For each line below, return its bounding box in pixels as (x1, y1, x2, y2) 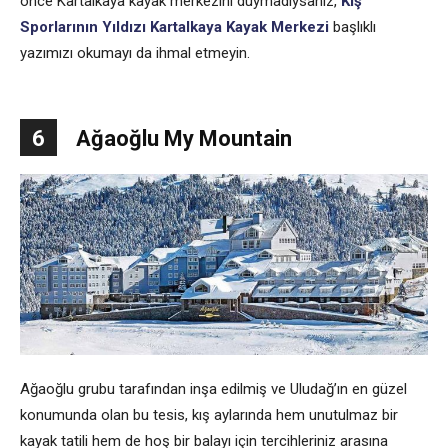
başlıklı (329, 17, 376, 36)
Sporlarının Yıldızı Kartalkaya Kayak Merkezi (20, 17, 329, 36)
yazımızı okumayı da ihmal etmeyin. (20, 43, 250, 62)
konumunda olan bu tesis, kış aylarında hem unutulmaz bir (20, 405, 398, 424)
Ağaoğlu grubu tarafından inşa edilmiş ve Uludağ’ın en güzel (20, 379, 407, 398)
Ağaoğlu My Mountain (76, 125, 292, 151)
